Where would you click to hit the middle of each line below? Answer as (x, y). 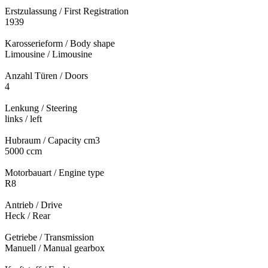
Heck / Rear (28, 215)
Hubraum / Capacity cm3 (52, 140)
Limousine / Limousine (48, 54)
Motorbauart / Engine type (54, 172)
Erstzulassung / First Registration (67, 11)
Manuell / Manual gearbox (55, 248)
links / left (23, 118)
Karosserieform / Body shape (60, 43)
